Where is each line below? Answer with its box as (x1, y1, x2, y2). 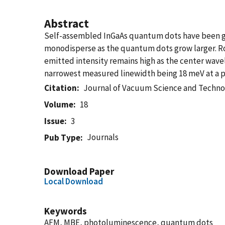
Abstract (44, 16, 89, 31)
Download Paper (44, 165, 114, 177)
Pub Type (44, 132, 80, 143)
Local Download (44, 176, 103, 187)
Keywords (44, 205, 87, 217)
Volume (44, 99, 73, 110)
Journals (87, 132, 119, 143)
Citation (44, 82, 77, 93)
